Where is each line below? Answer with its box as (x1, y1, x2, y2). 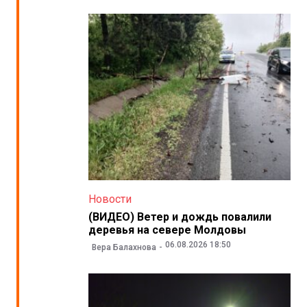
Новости (88, 192, 132, 206)
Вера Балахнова (91, 243, 156, 253)
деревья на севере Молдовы (88, 223, 246, 236)
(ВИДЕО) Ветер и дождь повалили (88, 210, 271, 223)
